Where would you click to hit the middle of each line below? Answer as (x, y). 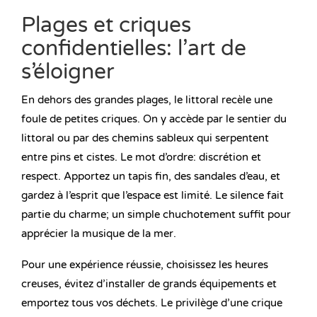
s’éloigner (68, 72)
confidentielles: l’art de (134, 49)
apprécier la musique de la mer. (99, 234)
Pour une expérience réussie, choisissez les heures (145, 265)
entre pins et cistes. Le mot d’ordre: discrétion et (141, 157)
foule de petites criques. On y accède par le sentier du (154, 119)
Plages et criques (106, 25)
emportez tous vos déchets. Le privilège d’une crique (152, 303)
